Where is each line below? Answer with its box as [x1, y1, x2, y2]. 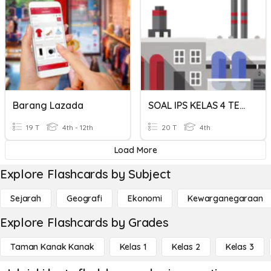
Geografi [67, 193, 102, 204]
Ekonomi [127, 193, 162, 204]
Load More [114, 145, 157, 155]
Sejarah [10, 193, 42, 204]
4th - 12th [60, 123, 93, 132]
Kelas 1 [119, 241, 146, 252]
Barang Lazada [13, 99, 83, 111]
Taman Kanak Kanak [10, 241, 94, 252]
